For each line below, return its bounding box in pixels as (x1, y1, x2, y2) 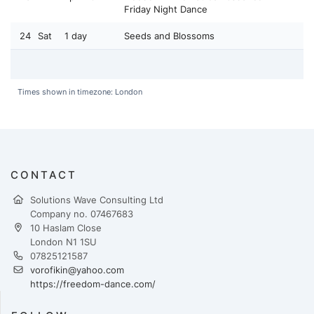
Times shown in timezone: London (18, 87, 142, 97)
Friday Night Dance (124, 4, 207, 15)
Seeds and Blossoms (124, 30, 214, 41)
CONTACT (11, 168, 77, 182)
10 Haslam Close (30, 222, 102, 233)
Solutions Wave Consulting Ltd (30, 194, 163, 205)
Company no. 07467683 (30, 208, 133, 219)
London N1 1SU (30, 236, 97, 247)
